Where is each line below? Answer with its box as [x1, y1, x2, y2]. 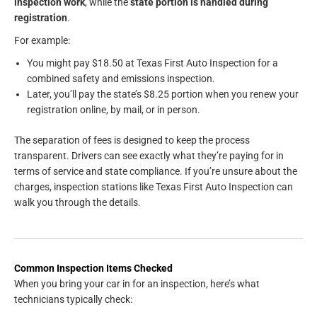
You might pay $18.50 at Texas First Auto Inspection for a [27, 57, 278, 69]
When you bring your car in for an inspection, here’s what [14, 277, 260, 289]
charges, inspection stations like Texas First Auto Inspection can [14, 180, 293, 192]
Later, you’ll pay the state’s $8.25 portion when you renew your [27, 88, 299, 100]
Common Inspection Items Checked [14, 262, 173, 274]
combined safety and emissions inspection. [27, 73, 215, 85]
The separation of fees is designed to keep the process [14, 134, 250, 146]
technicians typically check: [14, 293, 132, 305]
